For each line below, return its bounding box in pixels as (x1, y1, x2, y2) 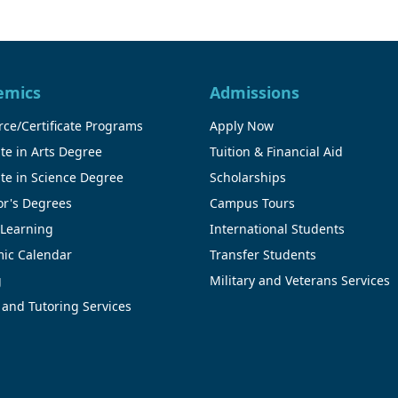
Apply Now (210, 116, 274, 134)
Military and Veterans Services (210, 271, 390, 289)
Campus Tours (210, 194, 295, 211)
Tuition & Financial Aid (210, 142, 343, 160)
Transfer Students (210, 245, 316, 263)
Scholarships (210, 168, 286, 186)
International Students (210, 219, 345, 237)
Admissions (210, 81, 299, 103)
